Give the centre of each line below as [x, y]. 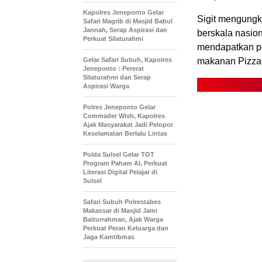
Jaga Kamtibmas [109, 237]
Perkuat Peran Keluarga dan [126, 228]
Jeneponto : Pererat [113, 69]
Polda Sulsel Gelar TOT [119, 155]
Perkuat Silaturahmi [113, 39]
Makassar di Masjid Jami [120, 211]
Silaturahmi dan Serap [117, 77]
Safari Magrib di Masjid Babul [128, 21]
